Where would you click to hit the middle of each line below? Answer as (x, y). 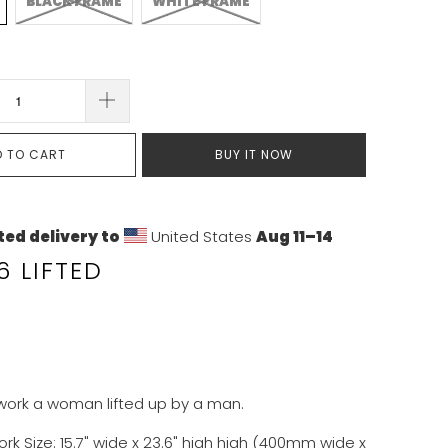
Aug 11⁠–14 (294, 236)
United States (201, 236)
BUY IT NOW (254, 154)
